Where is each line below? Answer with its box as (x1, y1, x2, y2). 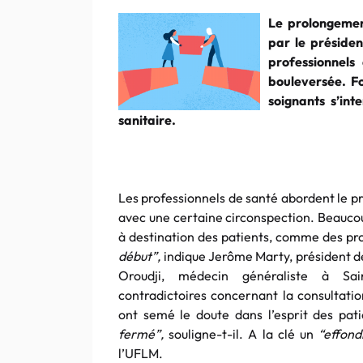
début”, (118, 248, 164, 264)
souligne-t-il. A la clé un (164, 326, 319, 342)
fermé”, (118, 326, 164, 342)
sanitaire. (118, 112, 176, 128)
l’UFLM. (118, 345, 163, 361)
